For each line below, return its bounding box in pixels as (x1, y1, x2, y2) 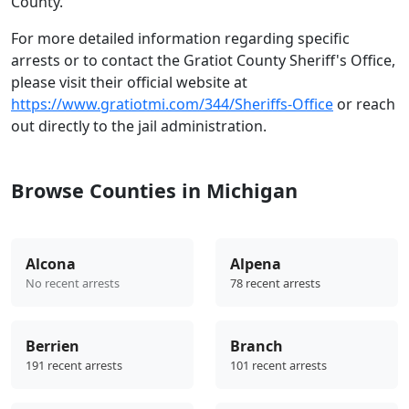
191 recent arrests (26, 356, 122, 373)
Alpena (230, 253, 281, 274)
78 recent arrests (230, 274, 320, 291)
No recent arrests (26, 274, 120, 291)
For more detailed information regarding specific (11, 27, 350, 48)
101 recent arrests (230, 356, 327, 373)
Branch (230, 335, 283, 356)
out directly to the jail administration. (11, 115, 267, 136)
